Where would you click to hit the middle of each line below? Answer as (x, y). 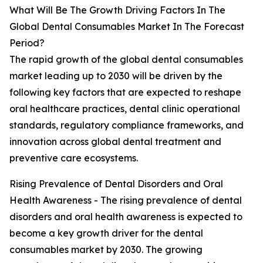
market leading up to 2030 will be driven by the (116, 76)
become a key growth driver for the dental (106, 233)
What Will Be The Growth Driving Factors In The (117, 10)
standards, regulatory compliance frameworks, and (127, 125)
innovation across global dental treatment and (115, 142)
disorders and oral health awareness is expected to (126, 217)
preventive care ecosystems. (74, 158)
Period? (27, 43)
